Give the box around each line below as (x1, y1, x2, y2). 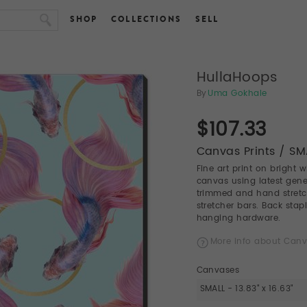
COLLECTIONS (111, 12, 182, 25)
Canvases (196, 263, 240, 277)
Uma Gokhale (208, 86, 267, 100)
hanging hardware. (196, 211, 281, 225)
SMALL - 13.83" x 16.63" (199, 282, 293, 295)
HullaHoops (196, 66, 278, 89)
